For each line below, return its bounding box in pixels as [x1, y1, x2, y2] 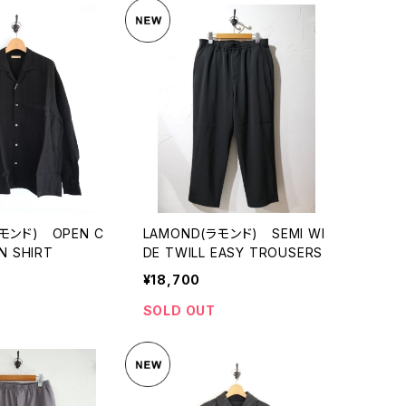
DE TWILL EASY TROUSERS [142, 245, 324, 261]
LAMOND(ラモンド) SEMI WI [142, 226, 325, 242]
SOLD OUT [142, 303, 216, 319]
